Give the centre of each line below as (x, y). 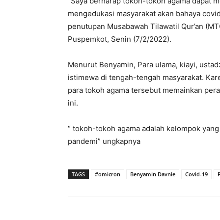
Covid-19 (196, 174)
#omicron (108, 174)
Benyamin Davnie (153, 174)
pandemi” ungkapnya (104, 141)
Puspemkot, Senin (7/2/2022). (120, 39)
